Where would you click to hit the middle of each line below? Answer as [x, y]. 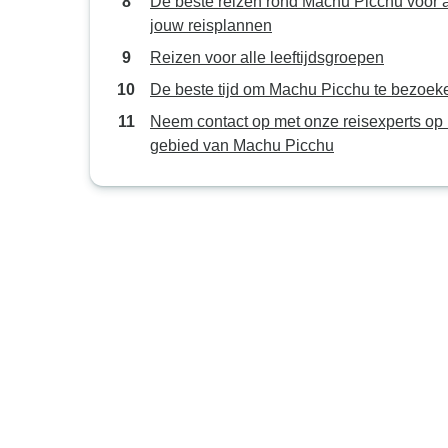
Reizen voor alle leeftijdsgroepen [267, 57]
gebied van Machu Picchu [242, 145]
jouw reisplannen [211, 25]
